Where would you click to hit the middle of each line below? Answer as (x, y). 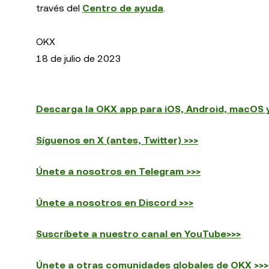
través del (59, 8)
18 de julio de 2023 (79, 59)
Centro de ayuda (123, 8)
